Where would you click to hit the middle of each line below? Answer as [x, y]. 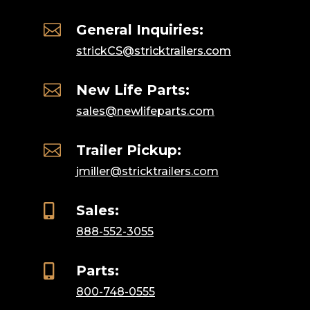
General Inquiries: [139, 30]
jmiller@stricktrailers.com [147, 172]
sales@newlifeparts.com [145, 111]
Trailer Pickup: [128, 151]
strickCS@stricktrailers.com [153, 51]
